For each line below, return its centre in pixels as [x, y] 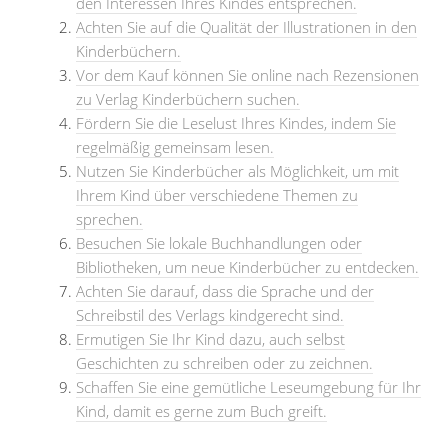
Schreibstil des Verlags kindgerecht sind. [210, 314]
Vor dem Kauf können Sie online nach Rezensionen [247, 74]
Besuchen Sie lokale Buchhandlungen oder [219, 242]
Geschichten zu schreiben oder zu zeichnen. [224, 362]
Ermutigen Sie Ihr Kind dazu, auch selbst [210, 338]
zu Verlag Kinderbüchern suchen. [188, 98]
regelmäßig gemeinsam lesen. [175, 146]
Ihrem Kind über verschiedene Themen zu [217, 194]
